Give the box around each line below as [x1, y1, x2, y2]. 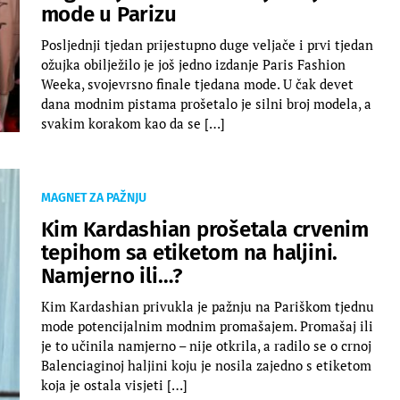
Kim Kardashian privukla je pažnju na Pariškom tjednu [40, 296, 374, 315]
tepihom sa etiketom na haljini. [40, 239, 338, 265]
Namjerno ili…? [40, 262, 183, 288]
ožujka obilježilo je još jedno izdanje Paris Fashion [40, 54, 346, 73]
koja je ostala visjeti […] [40, 375, 187, 394]
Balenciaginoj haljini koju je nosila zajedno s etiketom [40, 355, 371, 374]
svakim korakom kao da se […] [40, 113, 225, 132]
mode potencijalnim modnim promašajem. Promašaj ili [40, 316, 373, 335]
